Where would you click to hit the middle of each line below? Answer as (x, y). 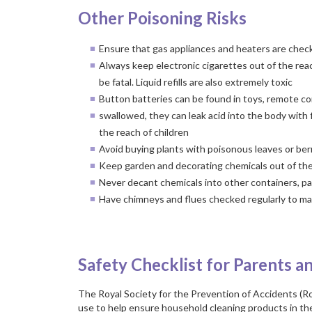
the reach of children (144, 132)
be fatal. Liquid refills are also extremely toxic (196, 82)
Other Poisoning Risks (162, 18)
